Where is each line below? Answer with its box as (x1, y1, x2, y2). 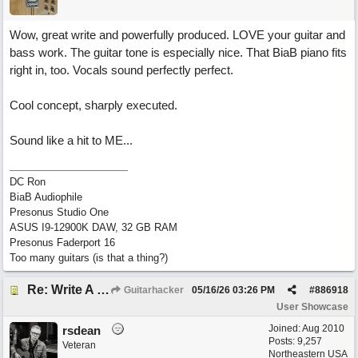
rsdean (62, 324, 101, 337)
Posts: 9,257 (268, 336, 322, 347)
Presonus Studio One (10, 206, 109, 218)
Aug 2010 (302, 323, 344, 334)
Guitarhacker (121, 284, 184, 296)
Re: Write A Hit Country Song (97, 283, 109, 296)
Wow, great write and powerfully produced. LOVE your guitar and (10, 28, 345, 42)
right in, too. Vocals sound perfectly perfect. (10, 63, 233, 77)
